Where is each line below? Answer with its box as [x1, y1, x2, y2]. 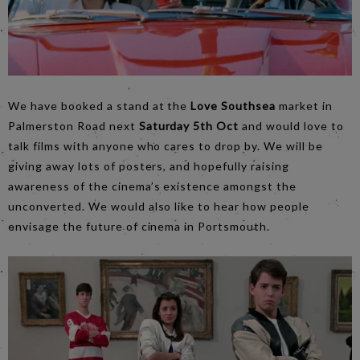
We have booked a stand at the [8, 98, 188, 112]
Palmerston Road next [8, 118, 139, 133]
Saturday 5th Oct [138, 118, 239, 133]
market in [276, 98, 333, 112]
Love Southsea [187, 98, 276, 112]
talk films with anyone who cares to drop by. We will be [8, 138, 323, 153]
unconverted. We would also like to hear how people [8, 198, 310, 213]
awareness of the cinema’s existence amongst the [8, 178, 297, 193]
